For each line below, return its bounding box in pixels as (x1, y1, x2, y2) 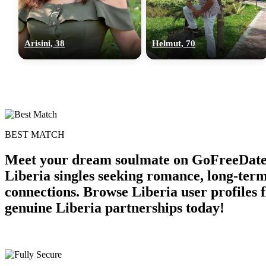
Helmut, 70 (152, 38, 195, 48)
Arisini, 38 (24, 38, 65, 48)
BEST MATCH (5, 129, 65, 140)
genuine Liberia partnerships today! (5, 199, 224, 216)
